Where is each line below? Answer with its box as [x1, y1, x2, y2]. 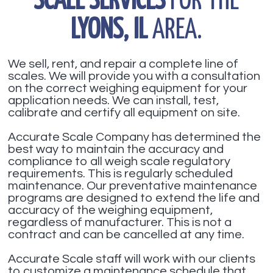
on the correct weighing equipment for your [8, 82, 248, 94]
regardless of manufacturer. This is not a [8, 216, 232, 229]
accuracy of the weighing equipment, [8, 204, 213, 216]
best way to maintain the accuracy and [8, 143, 224, 155]
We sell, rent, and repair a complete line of [8, 58, 239, 70]
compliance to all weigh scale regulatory [8, 155, 231, 168]
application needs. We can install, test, [8, 94, 219, 107]
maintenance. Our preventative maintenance [8, 180, 258, 192]
